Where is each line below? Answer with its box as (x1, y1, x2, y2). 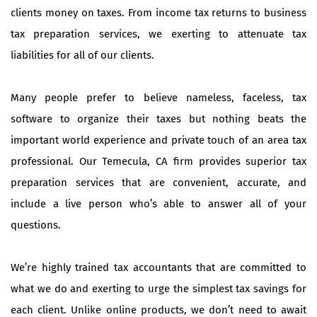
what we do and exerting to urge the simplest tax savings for (11, 282, 306, 295)
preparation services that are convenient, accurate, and (11, 175, 306, 189)
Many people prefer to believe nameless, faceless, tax (11, 91, 306, 104)
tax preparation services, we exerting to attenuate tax (11, 27, 306, 40)
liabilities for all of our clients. (11, 48, 154, 62)
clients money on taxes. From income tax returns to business (11, 6, 306, 19)
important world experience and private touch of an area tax (11, 133, 306, 146)
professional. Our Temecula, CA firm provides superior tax (11, 154, 306, 168)
